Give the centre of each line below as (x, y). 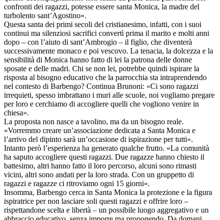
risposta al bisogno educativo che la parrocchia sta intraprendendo (105, 77)
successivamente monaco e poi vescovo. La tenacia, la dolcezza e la (109, 51)
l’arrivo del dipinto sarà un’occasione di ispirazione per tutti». (98, 139)
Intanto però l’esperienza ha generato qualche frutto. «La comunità (107, 148)
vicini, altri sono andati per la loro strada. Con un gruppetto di (99, 174)
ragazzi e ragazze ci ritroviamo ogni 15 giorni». (77, 183)
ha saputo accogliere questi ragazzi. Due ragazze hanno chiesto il (104, 157)
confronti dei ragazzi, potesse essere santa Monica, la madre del (102, 6)
